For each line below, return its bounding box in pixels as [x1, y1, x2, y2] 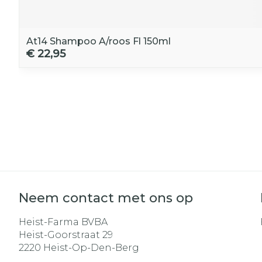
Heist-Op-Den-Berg [43, 242, 139, 253]
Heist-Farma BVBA [19, 216, 108, 227]
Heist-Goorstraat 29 [19, 229, 113, 240]
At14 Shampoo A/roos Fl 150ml [26, 36, 171, 47]
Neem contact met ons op [19, 190, 193, 206]
